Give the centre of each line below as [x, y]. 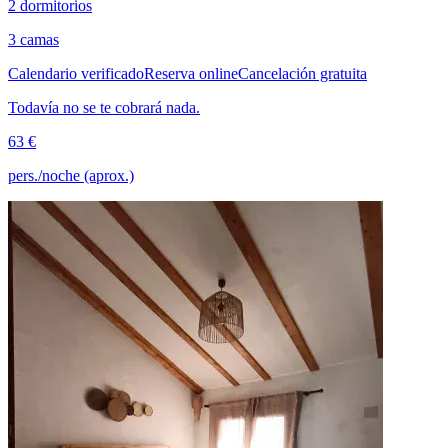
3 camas [33, 39]
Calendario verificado [76, 73]
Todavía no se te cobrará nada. [104, 107]
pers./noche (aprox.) [71, 175]
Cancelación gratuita [302, 73]
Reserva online [191, 73]
